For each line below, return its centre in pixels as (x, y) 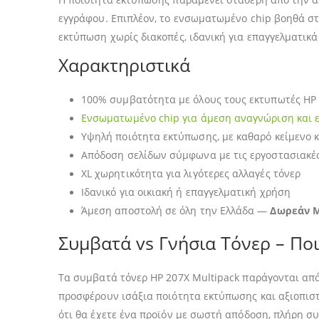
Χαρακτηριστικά (124, 65)
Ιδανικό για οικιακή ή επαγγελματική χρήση (186, 192)
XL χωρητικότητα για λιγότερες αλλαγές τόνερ (191, 173)
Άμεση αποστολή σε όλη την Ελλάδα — (176, 210)
